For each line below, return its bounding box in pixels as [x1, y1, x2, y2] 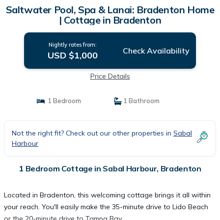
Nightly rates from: [48, 41, 97, 48]
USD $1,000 [47, 50, 98, 61]
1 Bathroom [122, 97, 160, 105]
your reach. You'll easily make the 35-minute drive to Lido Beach [4, 202, 208, 211]
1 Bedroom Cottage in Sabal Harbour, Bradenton [19, 164, 201, 173]
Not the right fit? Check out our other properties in [12, 129, 173, 137]
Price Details [90, 72, 130, 81]
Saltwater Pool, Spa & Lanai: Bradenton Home [5, 3, 215, 16]
